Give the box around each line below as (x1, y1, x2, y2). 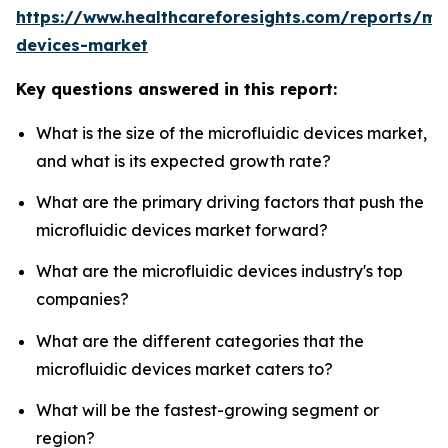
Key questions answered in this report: (16, 78, 337, 99)
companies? (36, 289, 129, 310)
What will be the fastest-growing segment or (36, 400, 379, 421)
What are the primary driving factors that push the (36, 192, 424, 213)
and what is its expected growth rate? (36, 150, 331, 171)
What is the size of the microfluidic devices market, (36, 122, 427, 143)
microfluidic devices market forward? (36, 220, 328, 241)
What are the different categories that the (36, 330, 364, 351)
